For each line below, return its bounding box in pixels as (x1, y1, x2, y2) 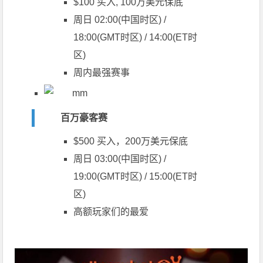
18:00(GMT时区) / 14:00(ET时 (73, 32, 198, 43)
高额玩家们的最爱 (73, 207, 149, 217)
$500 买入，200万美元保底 (73, 136, 188, 147)
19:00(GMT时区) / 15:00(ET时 (73, 171, 198, 182)
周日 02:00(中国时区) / (73, 15, 167, 25)
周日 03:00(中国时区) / (73, 154, 167, 164)
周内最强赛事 (73, 68, 130, 78)
